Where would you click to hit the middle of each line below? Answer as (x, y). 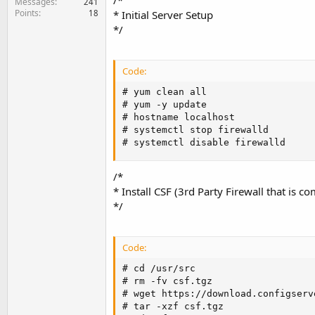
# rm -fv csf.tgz (167, 281)
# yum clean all (165, 92)
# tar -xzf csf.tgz (173, 306)
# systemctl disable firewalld (204, 143)
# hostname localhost (179, 117)
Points (27, 13)
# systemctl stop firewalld (195, 130)
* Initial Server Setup (163, 15)
